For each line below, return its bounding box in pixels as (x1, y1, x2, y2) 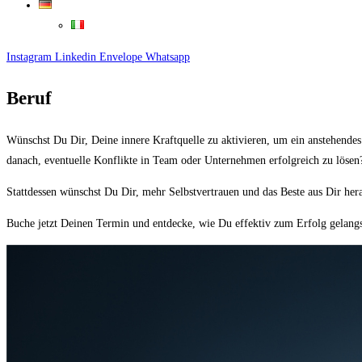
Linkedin (55, 51, 96, 63)
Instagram (6, 51, 52, 63)
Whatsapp (145, 51, 190, 63)
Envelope (99, 51, 142, 63)
